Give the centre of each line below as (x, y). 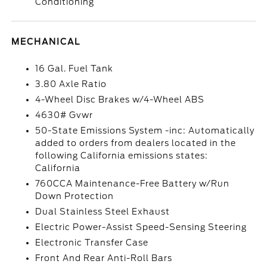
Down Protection (75, 196)
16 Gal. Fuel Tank (74, 69)
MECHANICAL (46, 42)
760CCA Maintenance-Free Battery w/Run (133, 184)
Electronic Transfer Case (92, 243)
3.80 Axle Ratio (71, 84)
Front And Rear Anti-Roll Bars (104, 258)
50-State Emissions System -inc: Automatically (145, 131)
